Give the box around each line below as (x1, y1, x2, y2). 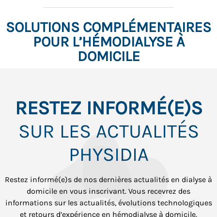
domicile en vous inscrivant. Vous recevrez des (27, 186, 190, 196)
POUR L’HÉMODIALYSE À (32, 32, 185, 50)
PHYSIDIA (68, 142, 149, 166)
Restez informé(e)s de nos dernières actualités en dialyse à (5, 174, 212, 184)
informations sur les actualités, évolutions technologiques (5, 198, 212, 207)
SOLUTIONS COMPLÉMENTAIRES (6, 18, 211, 36)
